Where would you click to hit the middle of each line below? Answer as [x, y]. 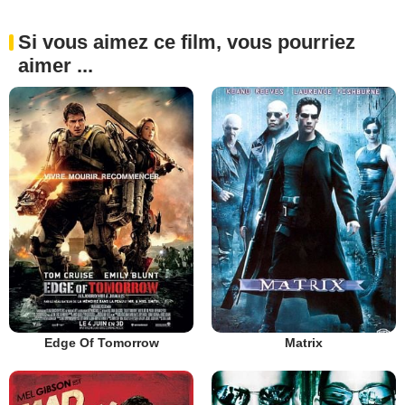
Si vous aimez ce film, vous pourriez [187, 42]
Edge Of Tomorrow [101, 342]
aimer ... [56, 66]
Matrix [304, 342]
